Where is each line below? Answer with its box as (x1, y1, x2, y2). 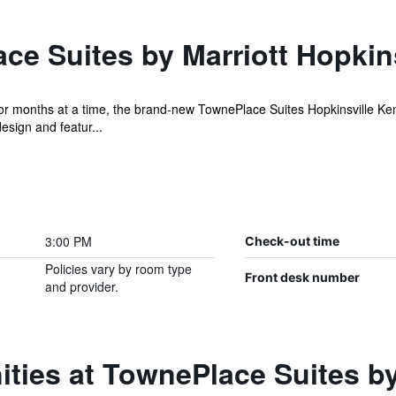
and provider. (44, 278, 118, 295)
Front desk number (244, 270, 360, 285)
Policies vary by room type (44, 260, 192, 278)
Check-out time (244, 233, 339, 248)
